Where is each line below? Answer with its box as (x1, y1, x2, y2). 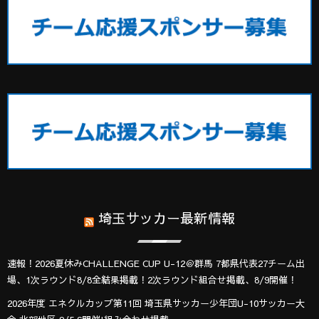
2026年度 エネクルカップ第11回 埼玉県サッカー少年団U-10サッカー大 (7, 296, 305, 310)
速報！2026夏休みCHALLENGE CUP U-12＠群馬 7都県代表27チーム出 (7, 256, 305, 270)
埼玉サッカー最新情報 (98, 208, 236, 227)
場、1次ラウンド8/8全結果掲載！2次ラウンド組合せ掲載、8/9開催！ (7, 273, 297, 286)
